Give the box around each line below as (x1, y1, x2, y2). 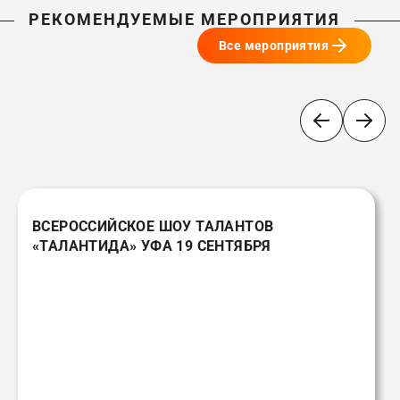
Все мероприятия (219, 37, 329, 53)
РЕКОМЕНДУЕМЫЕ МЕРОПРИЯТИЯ (29, 9, 340, 29)
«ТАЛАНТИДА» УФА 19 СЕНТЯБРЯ (32, 237, 271, 254)
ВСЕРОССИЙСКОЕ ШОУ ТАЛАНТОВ (32, 217, 274, 235)
